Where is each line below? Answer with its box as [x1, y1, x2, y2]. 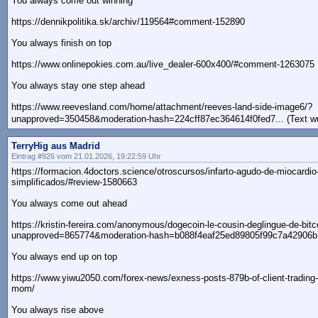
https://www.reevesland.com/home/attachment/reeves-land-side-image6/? [11, 102, 312, 113]
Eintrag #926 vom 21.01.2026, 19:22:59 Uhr [11, 152, 161, 161]
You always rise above [11, 305, 104, 316]
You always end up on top [11, 251, 117, 263]
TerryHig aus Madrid [11, 141, 100, 152]
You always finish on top [11, 38, 111, 49]
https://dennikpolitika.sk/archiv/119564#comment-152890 [11, 16, 245, 28]
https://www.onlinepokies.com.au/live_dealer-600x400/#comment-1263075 [11, 59, 314, 70]
